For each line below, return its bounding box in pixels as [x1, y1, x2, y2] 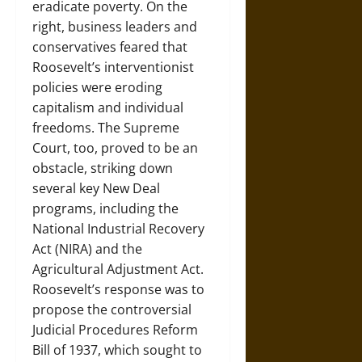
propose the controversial [32, 301, 192, 318]
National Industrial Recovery [32, 220, 204, 238]
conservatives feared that [32, 38, 187, 56]
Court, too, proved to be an [32, 139, 198, 157]
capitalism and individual [32, 99, 183, 116]
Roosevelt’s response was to [32, 280, 204, 298]
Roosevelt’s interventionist [32, 58, 194, 76]
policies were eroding [32, 78, 162, 96]
